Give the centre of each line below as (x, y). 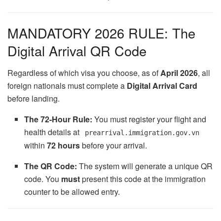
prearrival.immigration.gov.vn (142, 132)
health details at (53, 132)
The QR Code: (51, 166)
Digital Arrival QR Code (77, 51)
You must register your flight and (149, 119)
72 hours (64, 145)
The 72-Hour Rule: (58, 119)
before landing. (34, 98)
